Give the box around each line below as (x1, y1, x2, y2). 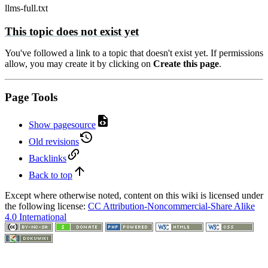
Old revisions (29, 136, 79, 147)
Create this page (153, 58, 219, 69)
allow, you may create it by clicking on (5, 58, 153, 69)
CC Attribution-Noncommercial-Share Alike (88, 201, 255, 212)
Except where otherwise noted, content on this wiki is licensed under (5, 190, 263, 201)
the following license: (5, 201, 88, 212)
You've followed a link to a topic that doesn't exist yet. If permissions (5, 47, 263, 58)
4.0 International (5, 212, 66, 223)
